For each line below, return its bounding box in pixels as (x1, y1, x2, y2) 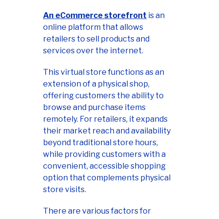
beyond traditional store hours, (43, 138, 158, 148)
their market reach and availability (43, 126, 171, 136)
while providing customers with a (43, 150, 166, 159)
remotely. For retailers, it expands (43, 114, 168, 124)
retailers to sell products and (43, 34, 150, 44)
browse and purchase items (43, 103, 146, 112)
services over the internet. (43, 46, 143, 56)
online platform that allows (43, 22, 143, 32)
